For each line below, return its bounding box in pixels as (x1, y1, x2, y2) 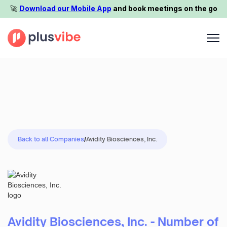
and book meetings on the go (111, 4, 217, 13)
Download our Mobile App (19, 4, 111, 13)
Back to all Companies (18, 135, 84, 143)
